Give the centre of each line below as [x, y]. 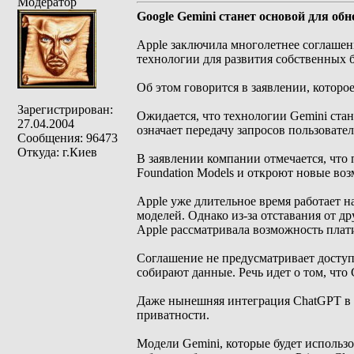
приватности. [173, 315]
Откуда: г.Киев [57, 152]
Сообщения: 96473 [68, 138]
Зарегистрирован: [65, 109]
